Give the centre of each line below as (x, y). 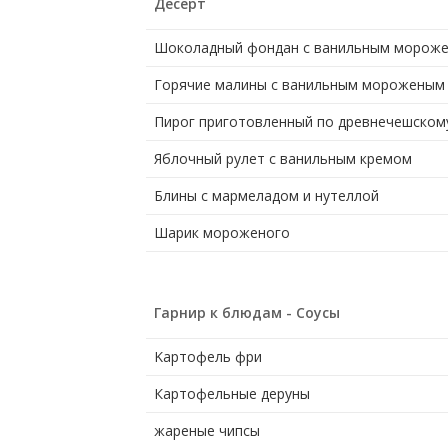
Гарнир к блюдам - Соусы (246, 313)
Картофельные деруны (231, 394)
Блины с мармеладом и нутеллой (266, 196)
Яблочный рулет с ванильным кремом (282, 159)
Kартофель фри (207, 357)
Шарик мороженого (221, 233)
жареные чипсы (206, 431)
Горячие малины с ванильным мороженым (299, 85)
